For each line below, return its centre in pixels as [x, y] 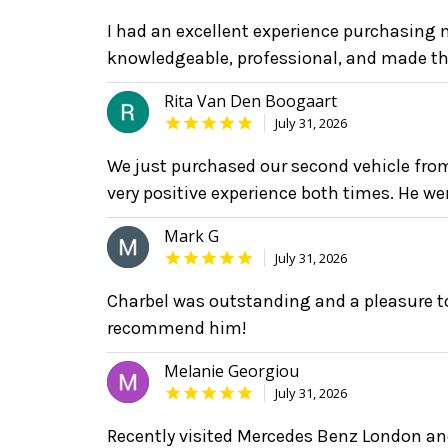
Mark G [191, 236]
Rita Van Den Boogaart [250, 101]
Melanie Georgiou [231, 371]
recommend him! [177, 328]
